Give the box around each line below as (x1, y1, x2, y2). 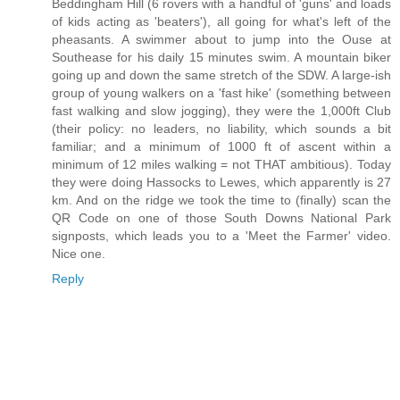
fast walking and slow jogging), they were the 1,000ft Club (52, 104, 391, 119)
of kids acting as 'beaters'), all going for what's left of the (52, 14, 391, 29)
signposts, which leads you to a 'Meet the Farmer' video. (52, 229, 391, 244)
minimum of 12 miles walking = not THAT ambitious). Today (52, 157, 391, 172)
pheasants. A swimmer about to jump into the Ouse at (52, 32, 391, 47)
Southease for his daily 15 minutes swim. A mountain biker (52, 50, 391, 65)
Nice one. (52, 246, 105, 262)
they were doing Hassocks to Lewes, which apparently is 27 (52, 175, 391, 190)
